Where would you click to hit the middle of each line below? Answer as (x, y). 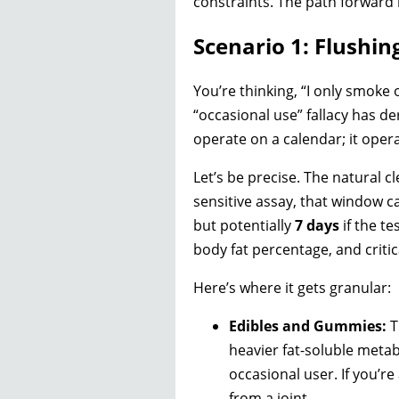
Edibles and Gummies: (308, 326)
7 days (317, 226)
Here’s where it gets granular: (292, 288)
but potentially (244, 226)
